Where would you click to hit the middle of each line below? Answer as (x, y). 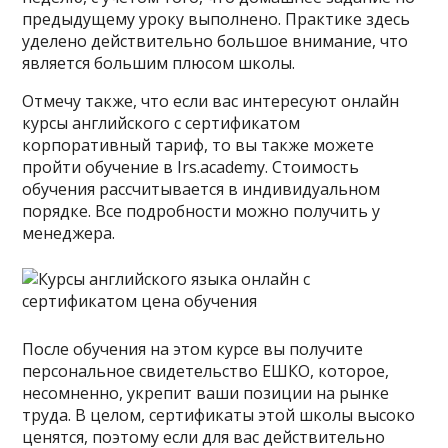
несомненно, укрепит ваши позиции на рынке (206, 393)
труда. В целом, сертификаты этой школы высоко (219, 415)
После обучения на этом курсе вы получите (193, 349)
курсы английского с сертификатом (161, 123)
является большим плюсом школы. (159, 63)
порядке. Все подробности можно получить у (201, 211)
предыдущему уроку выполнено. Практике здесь (216, 19)
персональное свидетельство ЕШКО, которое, (206, 371)
